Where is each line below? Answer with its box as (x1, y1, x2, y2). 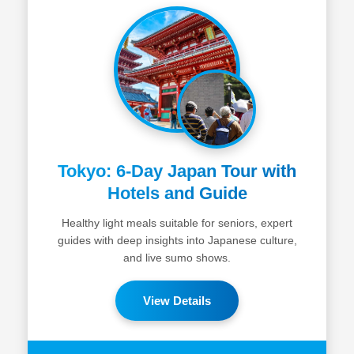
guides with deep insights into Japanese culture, (57, 234, 297, 247)
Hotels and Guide (107, 183, 247, 203)
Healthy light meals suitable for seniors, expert (62, 217, 292, 229)
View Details (143, 294, 211, 307)
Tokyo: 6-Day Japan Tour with (58, 161, 296, 181)
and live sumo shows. (123, 251, 231, 264)
